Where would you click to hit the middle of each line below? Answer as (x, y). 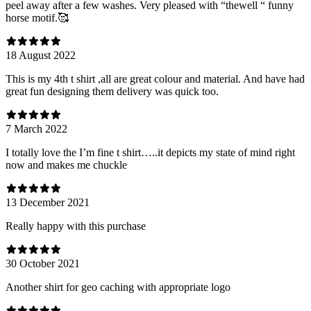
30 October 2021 (43, 263)
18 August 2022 (41, 55)
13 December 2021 (48, 202)
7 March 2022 (36, 128)
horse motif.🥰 (37, 17)
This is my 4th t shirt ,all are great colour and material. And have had (155, 78)
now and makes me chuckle (66, 165)
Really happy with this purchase (76, 226)
